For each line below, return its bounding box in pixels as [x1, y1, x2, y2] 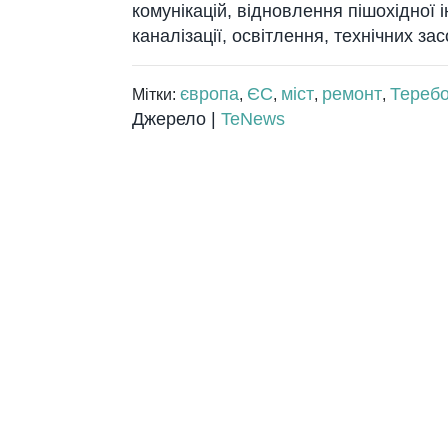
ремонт [322, 84, 382, 105]
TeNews [221, 109, 285, 130]
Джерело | [132, 109, 221, 130]
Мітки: [132, 86, 180, 104]
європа [180, 84, 239, 105]
